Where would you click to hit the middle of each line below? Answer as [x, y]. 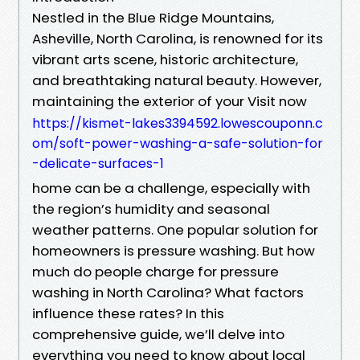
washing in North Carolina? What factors [168, 292]
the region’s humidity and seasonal [151, 209]
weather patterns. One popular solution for [175, 229]
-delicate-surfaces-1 [98, 163]
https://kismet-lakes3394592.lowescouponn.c [178, 123]
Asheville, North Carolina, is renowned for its [178, 38]
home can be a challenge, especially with [171, 188]
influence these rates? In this [128, 313]
